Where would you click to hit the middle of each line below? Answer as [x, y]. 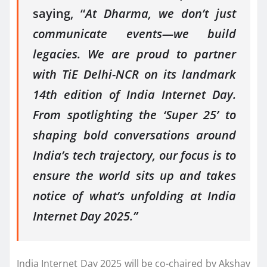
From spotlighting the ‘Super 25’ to [134, 114]
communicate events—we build [134, 33]
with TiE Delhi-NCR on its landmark [134, 74]
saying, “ [59, 13]
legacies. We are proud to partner [134, 54]
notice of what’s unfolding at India [134, 195]
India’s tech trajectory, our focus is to [134, 155]
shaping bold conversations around [134, 135]
